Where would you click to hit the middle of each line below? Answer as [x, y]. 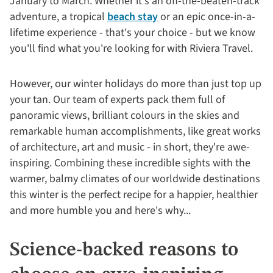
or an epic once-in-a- [207, 17]
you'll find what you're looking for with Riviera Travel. [133, 48]
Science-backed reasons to [124, 250]
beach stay [133, 17]
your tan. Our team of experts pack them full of [117, 100]
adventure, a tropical [58, 17]
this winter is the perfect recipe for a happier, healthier [134, 195]
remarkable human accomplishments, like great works [135, 131]
